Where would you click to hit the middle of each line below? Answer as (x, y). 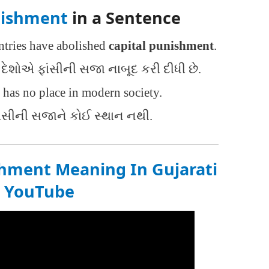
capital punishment (161, 45)
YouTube (39, 192)
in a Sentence (125, 18)
